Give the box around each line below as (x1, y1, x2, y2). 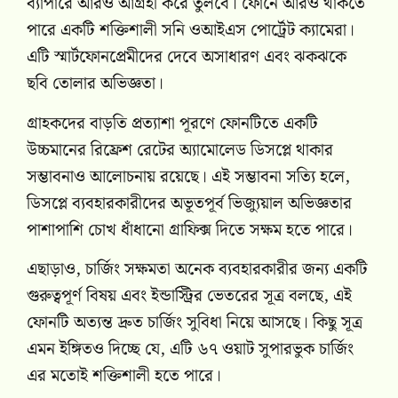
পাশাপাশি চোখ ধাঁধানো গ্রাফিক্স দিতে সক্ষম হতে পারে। (27, 216, 353, 244)
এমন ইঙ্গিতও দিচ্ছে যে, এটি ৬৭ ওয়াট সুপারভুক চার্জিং (27, 335, 354, 363)
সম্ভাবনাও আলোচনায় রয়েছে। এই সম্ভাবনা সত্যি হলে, (27, 163, 350, 191)
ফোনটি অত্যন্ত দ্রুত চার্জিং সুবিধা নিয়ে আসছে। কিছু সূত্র (27, 308, 362, 337)
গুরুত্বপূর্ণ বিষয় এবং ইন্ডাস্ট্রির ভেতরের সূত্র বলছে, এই (27, 282, 352, 310)
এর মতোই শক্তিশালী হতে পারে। (27, 362, 221, 390)
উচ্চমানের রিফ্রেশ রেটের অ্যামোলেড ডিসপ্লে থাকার (27, 136, 333, 164)
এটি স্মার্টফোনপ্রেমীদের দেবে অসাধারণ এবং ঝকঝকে (27, 44, 346, 72)
